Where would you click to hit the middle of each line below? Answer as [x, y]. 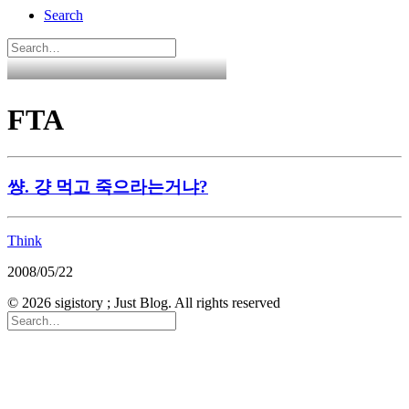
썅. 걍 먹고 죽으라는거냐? [108, 187]
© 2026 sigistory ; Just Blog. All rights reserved [144, 302]
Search [63, 16]
